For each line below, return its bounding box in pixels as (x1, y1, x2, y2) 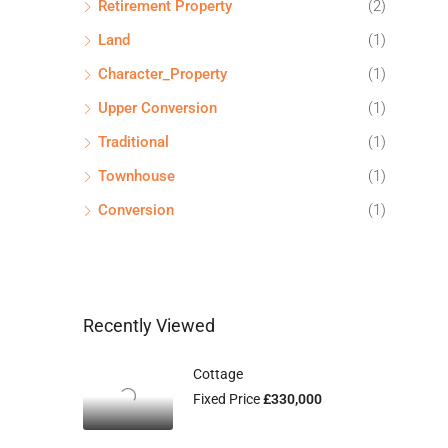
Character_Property (98, 64, 227, 83)
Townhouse (98, 166, 175, 185)
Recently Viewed (83, 314, 215, 336)
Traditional (98, 132, 169, 151)
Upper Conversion (98, 98, 217, 117)
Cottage (193, 365, 243, 382)
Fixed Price (193, 390, 263, 407)
